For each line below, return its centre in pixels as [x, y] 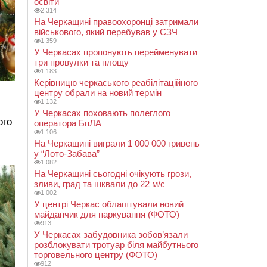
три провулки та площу [81, 62]
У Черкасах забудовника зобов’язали [111, 235]
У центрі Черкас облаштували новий [109, 204]
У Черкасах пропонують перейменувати [116, 52]
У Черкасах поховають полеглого [102, 113]
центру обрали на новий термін [98, 93]
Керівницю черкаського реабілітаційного [116, 83]
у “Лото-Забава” [67, 153]
